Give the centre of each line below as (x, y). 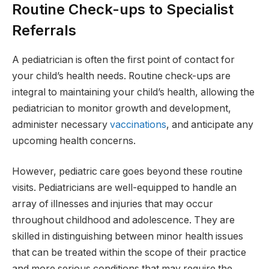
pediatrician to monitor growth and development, (122, 108)
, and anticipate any (210, 124)
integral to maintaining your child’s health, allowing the (133, 92)
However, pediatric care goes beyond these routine (127, 172)
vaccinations (138, 124)
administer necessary (61, 124)
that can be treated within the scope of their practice (129, 253)
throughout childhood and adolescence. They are (123, 220)
